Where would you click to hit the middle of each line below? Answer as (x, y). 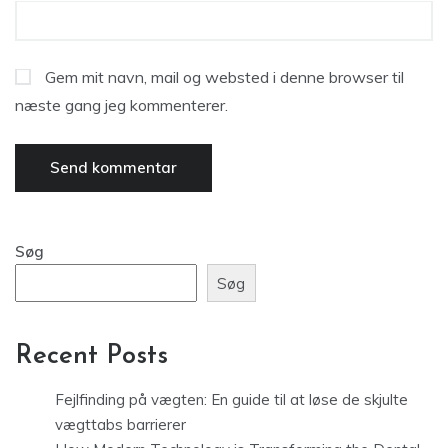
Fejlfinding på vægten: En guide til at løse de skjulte (231, 400)
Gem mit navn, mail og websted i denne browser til (224, 77)
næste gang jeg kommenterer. (121, 105)
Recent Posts (91, 357)
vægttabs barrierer (120, 425)
